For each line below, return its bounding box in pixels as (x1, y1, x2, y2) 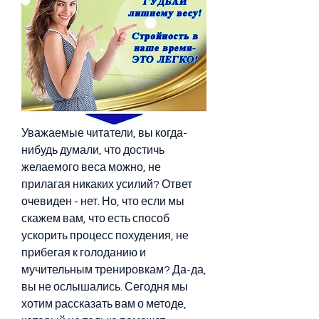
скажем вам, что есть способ (21, 212, 169, 224)
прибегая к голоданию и (21, 246, 146, 258)
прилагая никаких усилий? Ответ (21, 178, 192, 190)
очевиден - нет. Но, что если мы (21, 195, 184, 207)
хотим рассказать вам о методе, (21, 298, 187, 310)
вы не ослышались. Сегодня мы (21, 281, 188, 293)
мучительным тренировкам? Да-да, (21, 263, 206, 276)
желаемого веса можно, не (21, 161, 161, 173)
